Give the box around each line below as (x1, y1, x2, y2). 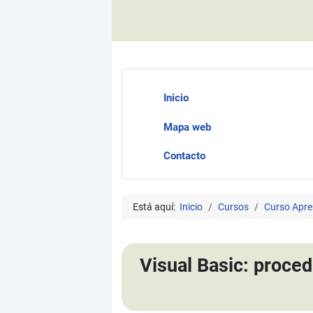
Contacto (143, 150, 225, 163)
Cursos (217, 201, 249, 212)
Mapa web (143, 120, 231, 133)
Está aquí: (132, 201, 180, 212)
